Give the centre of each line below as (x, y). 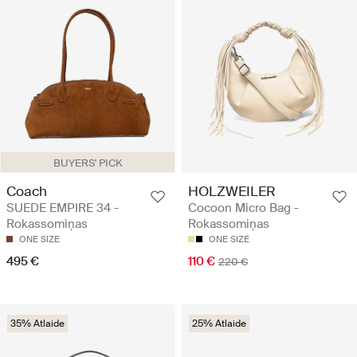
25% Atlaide (219, 323)
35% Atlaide (37, 323)
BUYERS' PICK (88, 163)
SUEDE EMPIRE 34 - (63, 208)
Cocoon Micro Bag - (243, 208)
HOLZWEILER (232, 191)
